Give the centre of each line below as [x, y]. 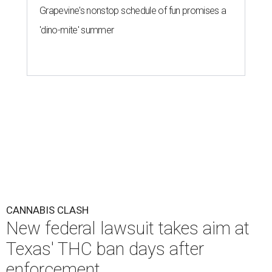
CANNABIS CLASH [47, 210]
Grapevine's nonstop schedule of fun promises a [133, 11]
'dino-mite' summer [77, 30]
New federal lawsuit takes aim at [128, 228]
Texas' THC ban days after [105, 249]
